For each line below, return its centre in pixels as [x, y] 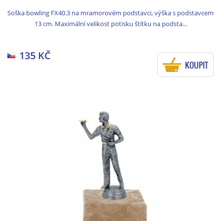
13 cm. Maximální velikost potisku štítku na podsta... [110, 24]
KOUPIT [197, 65]
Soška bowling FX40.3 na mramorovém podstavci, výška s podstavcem [110, 13]
